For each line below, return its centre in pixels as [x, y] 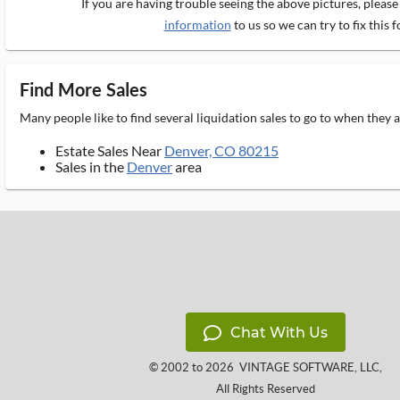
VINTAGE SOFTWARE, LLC [309, 367]
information [197, 25]
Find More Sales [84, 89]
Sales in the [91, 167]
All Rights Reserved [265, 389]
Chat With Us [279, 333]
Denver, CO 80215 [221, 150]
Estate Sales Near [110, 150]
